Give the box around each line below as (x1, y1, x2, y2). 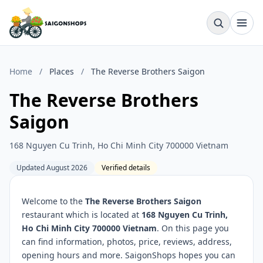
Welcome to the (22, 195, 85, 207)
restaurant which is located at (22, 209, 141, 220)
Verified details (102, 163, 150, 173)
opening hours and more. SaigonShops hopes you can (22, 249, 235, 261)
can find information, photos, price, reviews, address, (22, 236, 232, 247)
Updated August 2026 (16, 163, 87, 173)
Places (49, 66, 74, 77)
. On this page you (157, 222, 229, 234)
